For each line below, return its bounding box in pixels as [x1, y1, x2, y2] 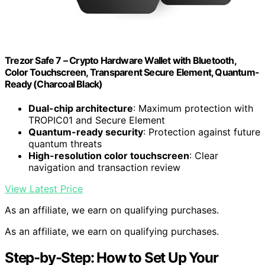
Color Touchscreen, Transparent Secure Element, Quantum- [5, 66, 260, 78]
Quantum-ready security [28, 125, 143, 138]
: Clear [189, 149, 218, 161]
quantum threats [28, 137, 102, 150]
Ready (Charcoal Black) [5, 77, 103, 90]
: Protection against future [143, 125, 260, 138]
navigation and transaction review [28, 161, 180, 173]
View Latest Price [5, 182, 83, 195]
